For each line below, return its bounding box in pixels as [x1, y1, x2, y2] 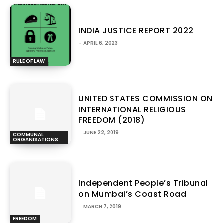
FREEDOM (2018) [78, 114, 145, 126]
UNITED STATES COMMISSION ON [78, 93, 213, 105]
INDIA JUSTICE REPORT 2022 [78, 24, 194, 36]
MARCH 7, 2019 [83, 202, 122, 210]
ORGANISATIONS [13, 136, 58, 144]
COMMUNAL [13, 131, 44, 139]
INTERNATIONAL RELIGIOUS [78, 104, 186, 115]
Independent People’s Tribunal [78, 177, 208, 189]
